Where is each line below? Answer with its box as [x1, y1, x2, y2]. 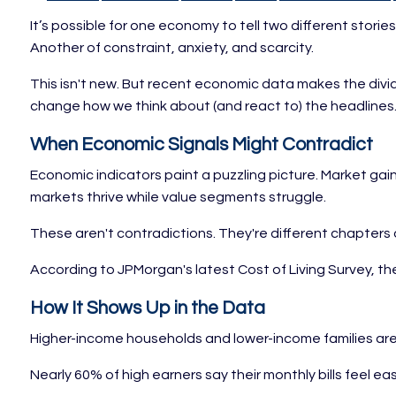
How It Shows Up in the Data [30, 299, 266, 318]
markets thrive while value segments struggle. [30, 190, 327, 205]
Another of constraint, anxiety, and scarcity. [30, 41, 315, 56]
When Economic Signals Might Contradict [30, 135, 374, 155]
